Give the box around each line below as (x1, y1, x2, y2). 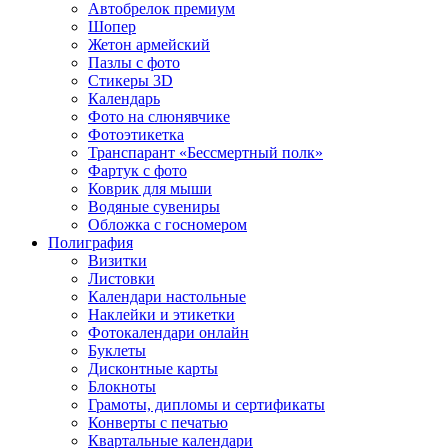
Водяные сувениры (88, 197, 220, 215)
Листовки (88, 269, 155, 287)
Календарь (88, 89, 160, 107)
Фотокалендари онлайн (88, 323, 249, 341)
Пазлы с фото (88, 53, 180, 71)
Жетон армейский (88, 35, 210, 53)
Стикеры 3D (88, 71, 173, 89)
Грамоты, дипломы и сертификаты (88, 395, 325, 413)
